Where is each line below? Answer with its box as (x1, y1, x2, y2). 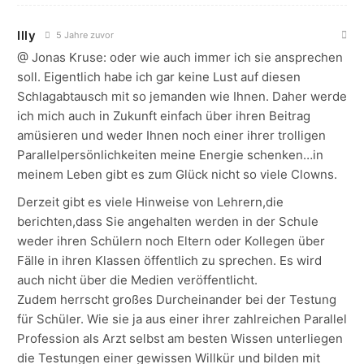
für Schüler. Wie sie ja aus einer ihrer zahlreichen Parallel (17, 311, 347, 327)
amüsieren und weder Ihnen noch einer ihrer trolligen (17, 128, 326, 144)
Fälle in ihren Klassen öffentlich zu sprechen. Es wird (17, 253, 322, 269)
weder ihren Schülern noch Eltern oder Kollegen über (17, 233, 325, 249)
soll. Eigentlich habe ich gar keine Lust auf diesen (17, 69, 301, 85)
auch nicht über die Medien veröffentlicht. (17, 272, 258, 288)
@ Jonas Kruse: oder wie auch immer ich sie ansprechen (17, 50, 343, 66)
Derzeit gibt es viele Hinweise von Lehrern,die (17, 194, 284, 210)
